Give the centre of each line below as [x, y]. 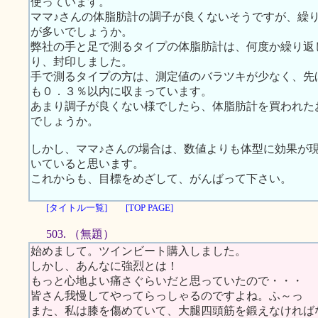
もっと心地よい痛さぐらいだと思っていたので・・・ [167, 281]
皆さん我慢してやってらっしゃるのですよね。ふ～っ [167, 296]
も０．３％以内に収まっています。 [121, 91]
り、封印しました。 [82, 61]
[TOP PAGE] [149, 208]
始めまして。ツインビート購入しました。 [138, 251]
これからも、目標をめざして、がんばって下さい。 [161, 179]
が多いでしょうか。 [82, 32]
